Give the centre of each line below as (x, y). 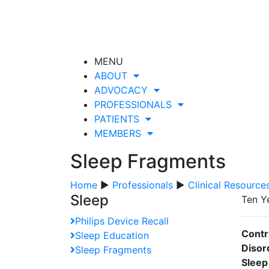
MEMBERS (121, 133)
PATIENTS (120, 119)
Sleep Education (112, 235)
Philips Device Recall (122, 221)
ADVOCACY (124, 90)
